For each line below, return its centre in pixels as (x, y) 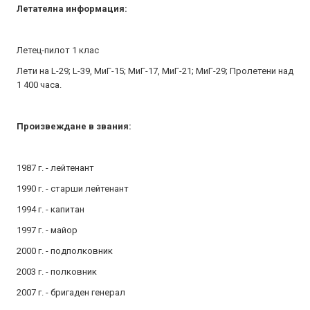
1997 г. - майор (47, 230)
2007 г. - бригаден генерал (71, 292)
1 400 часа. (39, 85)
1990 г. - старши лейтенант (73, 189)
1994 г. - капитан (51, 209)
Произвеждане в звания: (74, 126)
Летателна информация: (72, 9)
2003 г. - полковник (57, 272)
